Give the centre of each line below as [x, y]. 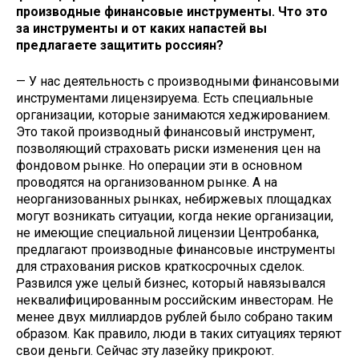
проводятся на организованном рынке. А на [147, 182]
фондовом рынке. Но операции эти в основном [159, 165]
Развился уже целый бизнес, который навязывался [171, 283]
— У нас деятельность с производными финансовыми [177, 81]
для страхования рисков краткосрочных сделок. [160, 266]
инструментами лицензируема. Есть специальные [165, 98]
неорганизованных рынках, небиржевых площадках [174, 199]
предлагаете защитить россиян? [120, 46]
